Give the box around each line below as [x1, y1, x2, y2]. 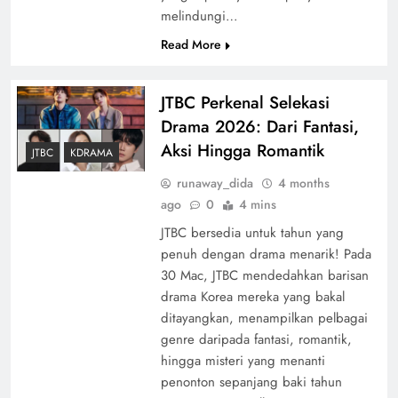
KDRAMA [70, 144, 113, 161]
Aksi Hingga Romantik [160, 138, 324, 163]
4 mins [238, 195, 276, 213]
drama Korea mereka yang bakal [160, 286, 345, 306]
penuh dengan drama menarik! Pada [160, 243, 371, 264]
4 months [277, 173, 330, 192]
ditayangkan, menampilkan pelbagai [160, 307, 368, 328]
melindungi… [160, 5, 238, 26]
